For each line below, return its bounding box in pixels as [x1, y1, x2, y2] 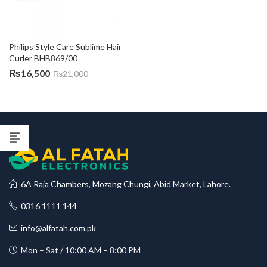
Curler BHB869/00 [9, 53, 77, 63]
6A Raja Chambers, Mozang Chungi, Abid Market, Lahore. [17, 179, 231, 189]
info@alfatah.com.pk [17, 223, 96, 233]
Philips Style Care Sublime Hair [9, 42, 123, 52]
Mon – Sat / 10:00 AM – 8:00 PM [17, 245, 141, 255]
